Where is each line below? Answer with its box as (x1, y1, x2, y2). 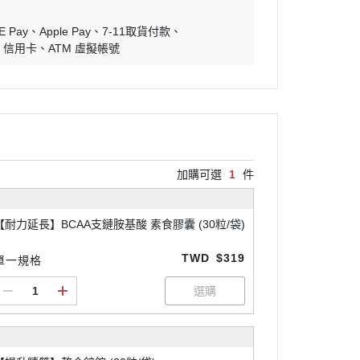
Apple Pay (39, 25, 92, 38)
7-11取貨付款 (102, 25, 171, 38)
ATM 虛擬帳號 (48, 42, 121, 55)
